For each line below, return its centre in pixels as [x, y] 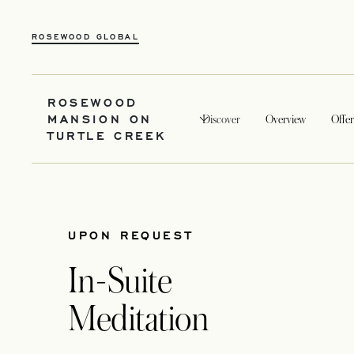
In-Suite [120, 281]
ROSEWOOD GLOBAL [85, 36]
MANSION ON [100, 119]
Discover [222, 119]
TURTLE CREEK [107, 135]
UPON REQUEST [131, 235]
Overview [286, 119]
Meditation [139, 319]
